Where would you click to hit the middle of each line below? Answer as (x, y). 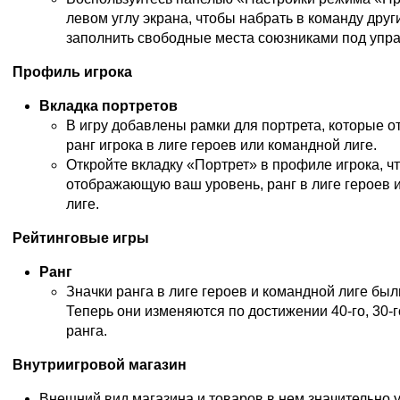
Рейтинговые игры (81, 237)
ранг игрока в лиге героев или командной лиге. (221, 145)
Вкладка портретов (108, 105)
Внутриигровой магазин (100, 364)
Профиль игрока (72, 71)
